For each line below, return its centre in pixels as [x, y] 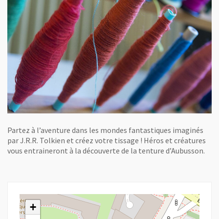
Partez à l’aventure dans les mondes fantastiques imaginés [105, 130]
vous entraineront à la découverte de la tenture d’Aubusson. [107, 151]
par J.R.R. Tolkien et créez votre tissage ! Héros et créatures [107, 140]
